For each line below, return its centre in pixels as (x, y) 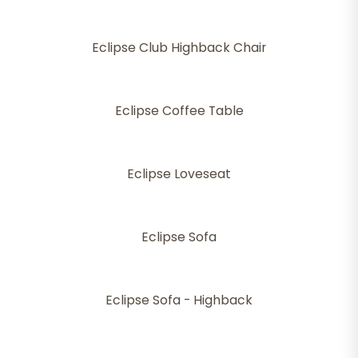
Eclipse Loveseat (179, 174)
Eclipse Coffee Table (179, 111)
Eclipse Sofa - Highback (179, 300)
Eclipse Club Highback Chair (179, 48)
